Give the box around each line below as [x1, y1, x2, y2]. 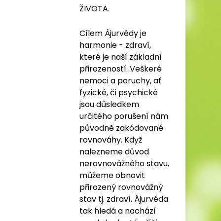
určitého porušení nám [79, 110, 168, 122]
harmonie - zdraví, [79, 39, 151, 51]
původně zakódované [79, 122, 163, 134]
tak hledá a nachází [79, 205, 156, 217]
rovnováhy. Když [79, 134, 142, 146]
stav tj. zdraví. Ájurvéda [79, 193, 168, 205]
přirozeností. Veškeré [79, 63, 162, 74]
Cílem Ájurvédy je [79, 28, 147, 39]
